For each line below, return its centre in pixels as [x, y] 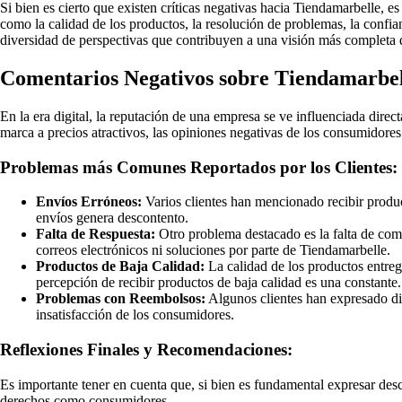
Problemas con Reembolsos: [121, 299]
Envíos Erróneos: [89, 202]
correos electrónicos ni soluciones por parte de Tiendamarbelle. [213, 250]
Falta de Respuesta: [96, 234]
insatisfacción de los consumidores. [135, 315]
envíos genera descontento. [112, 218]
